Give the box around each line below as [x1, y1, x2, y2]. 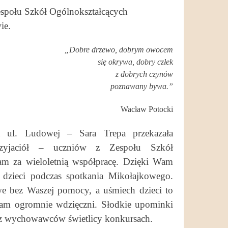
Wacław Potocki [121, 104, 173, 113]
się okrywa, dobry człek [98, 57, 173, 66]
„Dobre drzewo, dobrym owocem [65, 45, 173, 54]
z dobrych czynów [116, 69, 173, 78]
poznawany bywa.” [110, 81, 173, 91]
